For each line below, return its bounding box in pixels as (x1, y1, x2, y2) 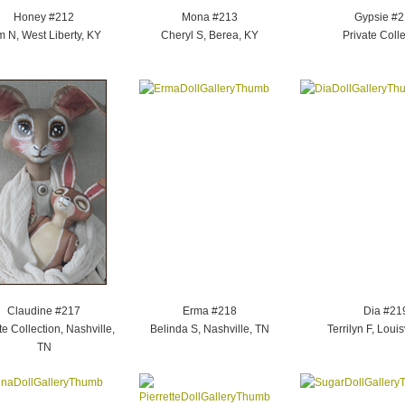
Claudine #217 (7, 305, 80, 317)
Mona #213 (181, 11, 238, 24)
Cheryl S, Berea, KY (160, 29, 259, 42)
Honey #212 (14, 11, 74, 24)
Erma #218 (182, 305, 237, 317)
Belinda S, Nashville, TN (149, 323, 269, 335)
